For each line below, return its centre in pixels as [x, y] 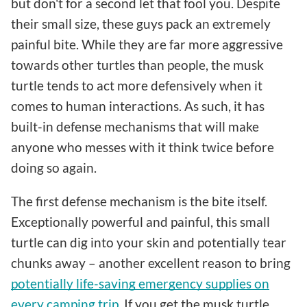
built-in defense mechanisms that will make [135, 127]
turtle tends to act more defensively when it [137, 86]
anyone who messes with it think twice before [143, 147]
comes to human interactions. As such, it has [138, 106]
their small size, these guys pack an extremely [141, 24]
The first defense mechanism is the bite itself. [139, 201]
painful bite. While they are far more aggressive [147, 45]
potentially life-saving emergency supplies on [140, 284]
